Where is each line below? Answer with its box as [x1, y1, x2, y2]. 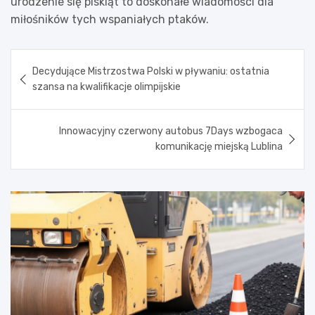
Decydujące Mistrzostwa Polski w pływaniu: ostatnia [32, 65, 269, 77]
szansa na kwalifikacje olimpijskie [32, 80, 181, 93]
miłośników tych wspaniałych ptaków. [11, 12, 209, 26]
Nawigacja [10, 49, 99, 70]
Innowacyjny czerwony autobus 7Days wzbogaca [59, 124, 283, 137]
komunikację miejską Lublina [155, 140, 283, 153]
